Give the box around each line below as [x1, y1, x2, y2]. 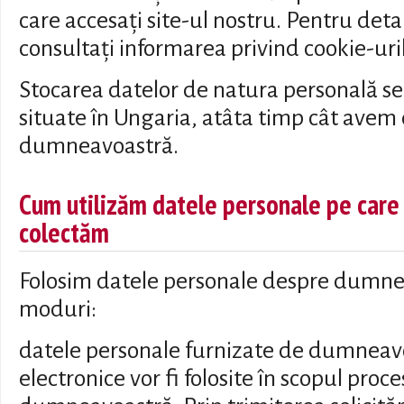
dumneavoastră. [19, 133, 179, 159]
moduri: [19, 296, 96, 322]
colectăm [19, 214, 109, 250]
